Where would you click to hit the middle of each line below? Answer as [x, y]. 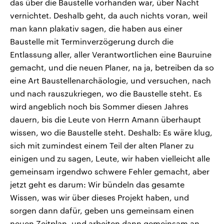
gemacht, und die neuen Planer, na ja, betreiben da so [112, 67]
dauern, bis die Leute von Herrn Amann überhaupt [105, 119]
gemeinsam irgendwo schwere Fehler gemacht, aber [110, 171]
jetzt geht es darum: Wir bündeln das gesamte [97, 184]
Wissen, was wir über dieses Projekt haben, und [99, 197]
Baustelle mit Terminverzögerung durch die [92, 41]
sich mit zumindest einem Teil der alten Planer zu [102, 145]
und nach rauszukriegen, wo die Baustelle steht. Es [106, 93]
